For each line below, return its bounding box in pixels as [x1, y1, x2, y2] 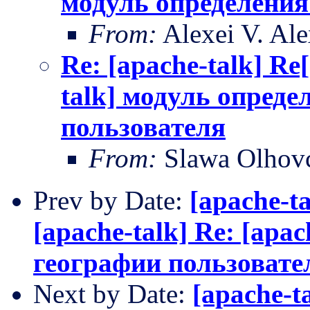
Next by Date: [33, 278, 192, 309]
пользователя [61, 111, 226, 142]
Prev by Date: [33, 185, 190, 215]
